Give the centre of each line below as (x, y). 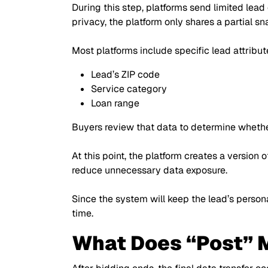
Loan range (115, 103)
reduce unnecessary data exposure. (150, 170)
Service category (129, 89)
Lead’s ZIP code (125, 74)
